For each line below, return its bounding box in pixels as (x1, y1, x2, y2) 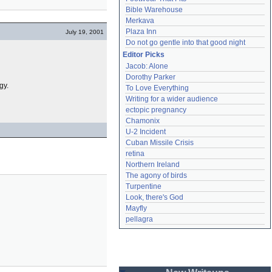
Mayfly (126, 204, 147, 212)
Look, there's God (126, 193, 183, 202)
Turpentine (126, 182, 161, 191)
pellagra (126, 215, 153, 223)
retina (126, 149, 144, 158)
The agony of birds (126, 171, 187, 180)
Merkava (126, 16, 154, 25)
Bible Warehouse (126, 5, 183, 14)
